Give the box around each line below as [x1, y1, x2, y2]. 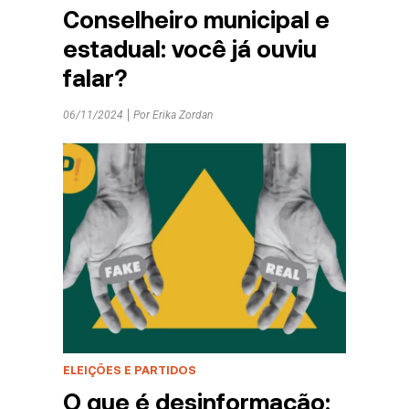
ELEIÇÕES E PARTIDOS [62, 362, 196, 377]
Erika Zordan [152, 108, 213, 121]
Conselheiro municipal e [62, 5, 330, 34]
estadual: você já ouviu [62, 34, 317, 63]
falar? [62, 63, 127, 92]
